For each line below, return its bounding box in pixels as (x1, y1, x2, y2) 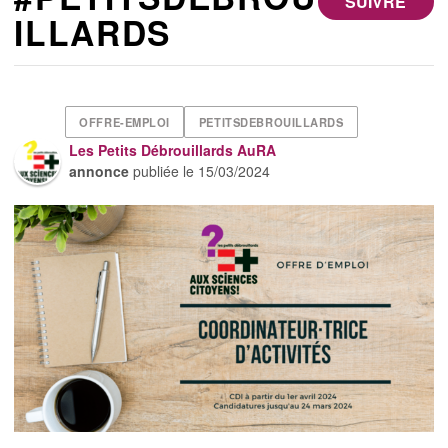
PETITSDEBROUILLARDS (198, 114, 344, 131)
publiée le (129, 160, 199, 181)
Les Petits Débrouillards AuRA (69, 139, 277, 160)
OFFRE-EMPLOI (79, 114, 171, 131)
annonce (69, 160, 130, 181)
